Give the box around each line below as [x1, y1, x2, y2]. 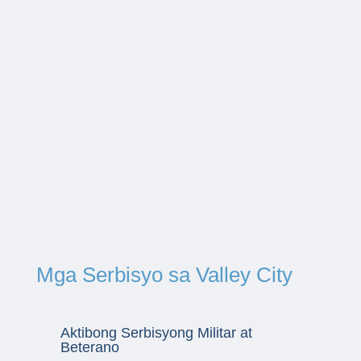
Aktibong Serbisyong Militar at [60, 324, 252, 341]
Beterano [60, 338, 119, 355]
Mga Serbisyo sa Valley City [35, 262, 293, 287]
